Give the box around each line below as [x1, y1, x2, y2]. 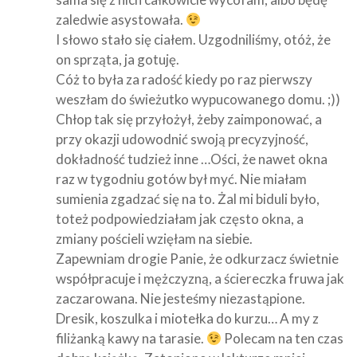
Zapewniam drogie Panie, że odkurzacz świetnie [56, 249, 339, 267]
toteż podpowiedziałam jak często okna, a [56, 210, 304, 227]
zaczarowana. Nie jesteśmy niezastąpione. [56, 289, 305, 307]
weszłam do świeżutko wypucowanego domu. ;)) [56, 90, 340, 108]
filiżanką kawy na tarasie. [56, 329, 206, 347]
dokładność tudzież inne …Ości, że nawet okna [56, 150, 328, 167]
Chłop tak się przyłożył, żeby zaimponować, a [56, 110, 322, 127]
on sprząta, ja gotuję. [56, 50, 179, 68]
